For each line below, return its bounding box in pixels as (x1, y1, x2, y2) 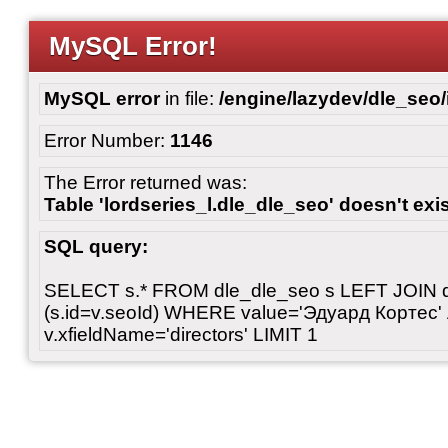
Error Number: (44, 130, 170, 151)
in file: (160, 88, 219, 109)
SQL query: (44, 236, 148, 257)
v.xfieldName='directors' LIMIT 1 (44, 324, 318, 345)
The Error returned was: (44, 172, 247, 193)
